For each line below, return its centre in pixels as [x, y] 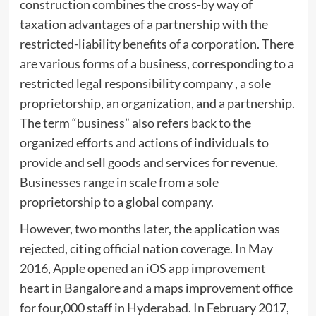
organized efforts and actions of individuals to [144, 142]
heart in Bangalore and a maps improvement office [156, 287]
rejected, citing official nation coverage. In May [146, 248]
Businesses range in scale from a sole [119, 182]
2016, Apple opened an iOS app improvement [142, 268]
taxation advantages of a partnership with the [144, 24]
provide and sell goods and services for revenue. [148, 162]
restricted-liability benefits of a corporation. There [157, 43]
